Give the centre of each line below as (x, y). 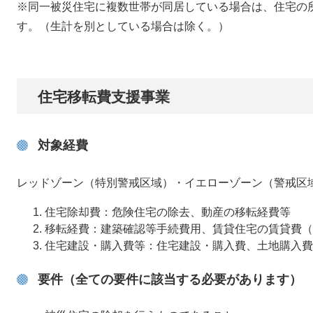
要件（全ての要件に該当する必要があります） (170, 279)
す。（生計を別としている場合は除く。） (123, 26)
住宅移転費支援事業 (104, 97)
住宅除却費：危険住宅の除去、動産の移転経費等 (168, 212)
